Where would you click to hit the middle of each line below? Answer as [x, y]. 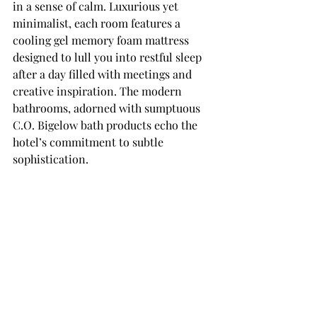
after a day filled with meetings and [104, 74]
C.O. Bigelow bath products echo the [106, 125]
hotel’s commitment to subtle [90, 142]
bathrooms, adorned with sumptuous [108, 108]
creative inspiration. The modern [99, 91]
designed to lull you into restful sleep [109, 57]
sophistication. [51, 158]
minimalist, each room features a [98, 23]
